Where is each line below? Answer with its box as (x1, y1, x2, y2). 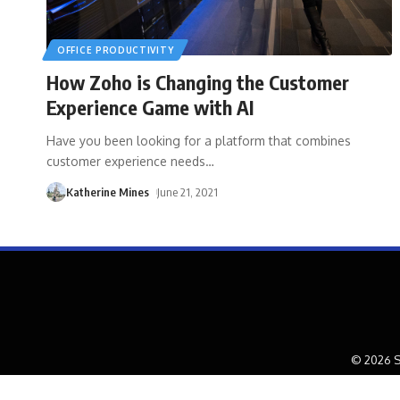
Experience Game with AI (46, 94, 254, 120)
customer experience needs (46, 153, 205, 169)
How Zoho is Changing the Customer (46, 69, 349, 95)
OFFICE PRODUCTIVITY (57, 44, 174, 55)
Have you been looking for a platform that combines (46, 132, 351, 148)
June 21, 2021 (156, 184, 218, 199)
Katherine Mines (66, 184, 149, 199)
